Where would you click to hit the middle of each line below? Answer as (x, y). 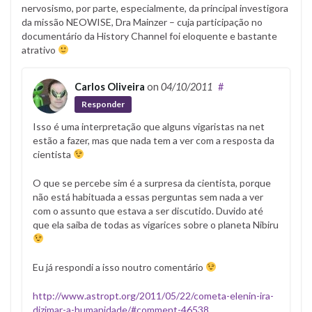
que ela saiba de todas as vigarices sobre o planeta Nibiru (156, 224)
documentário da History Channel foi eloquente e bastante (149, 36)
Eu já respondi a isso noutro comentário (119, 267)
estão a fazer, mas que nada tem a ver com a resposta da (154, 140)
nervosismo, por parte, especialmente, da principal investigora (155, 8)
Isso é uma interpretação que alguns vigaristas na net (149, 126)
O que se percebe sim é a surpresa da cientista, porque (152, 182)
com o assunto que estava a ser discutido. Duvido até (148, 210)
